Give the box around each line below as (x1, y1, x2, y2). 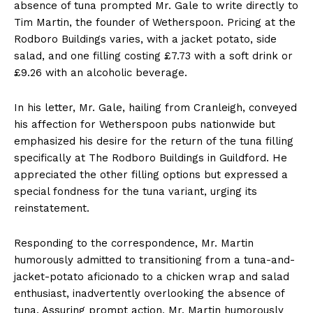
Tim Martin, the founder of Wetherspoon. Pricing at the (14, 16, 296, 29)
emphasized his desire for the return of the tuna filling (14, 135, 293, 148)
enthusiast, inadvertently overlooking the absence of (14, 287, 284, 300)
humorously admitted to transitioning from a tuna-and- (14, 254, 295, 267)
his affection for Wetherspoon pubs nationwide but (14, 118, 275, 131)
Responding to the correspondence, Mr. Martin (14, 237, 254, 250)
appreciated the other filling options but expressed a (14, 168, 288, 182)
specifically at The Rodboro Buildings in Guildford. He (14, 152, 287, 165)
